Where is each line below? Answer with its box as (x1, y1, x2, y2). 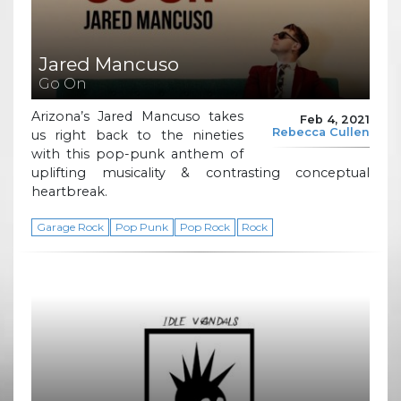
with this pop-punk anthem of (31, 146, 243, 163)
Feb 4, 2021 (300, 112, 370, 126)
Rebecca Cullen (272, 124, 370, 139)
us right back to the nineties (31, 127, 243, 144)
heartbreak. (31, 183, 107, 200)
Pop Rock (180, 220, 231, 235)
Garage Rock (36, 220, 104, 235)
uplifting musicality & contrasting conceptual (31, 165, 370, 182)
